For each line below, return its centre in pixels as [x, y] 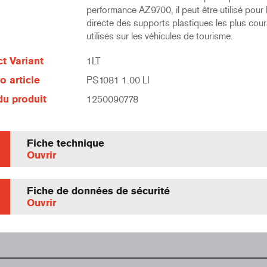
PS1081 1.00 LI [118, 80]
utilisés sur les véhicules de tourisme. [159, 36]
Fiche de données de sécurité [98, 191]
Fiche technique [65, 143]
